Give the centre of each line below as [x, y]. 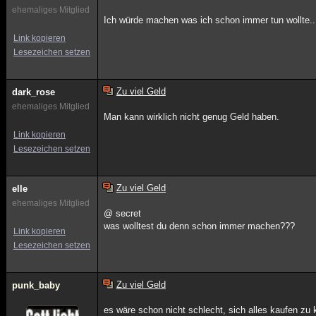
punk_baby [36, 285]
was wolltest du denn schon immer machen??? [200, 226]
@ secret [123, 213]
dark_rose [34, 92]
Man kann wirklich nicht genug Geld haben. [192, 117]
